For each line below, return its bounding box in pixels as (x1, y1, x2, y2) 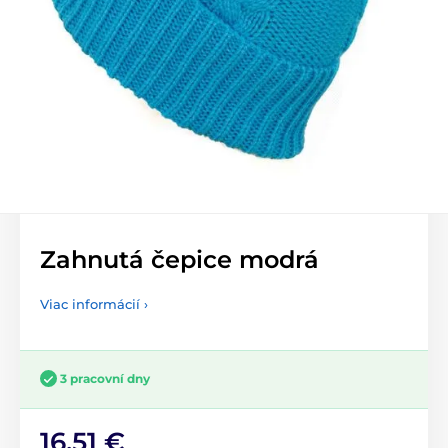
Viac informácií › (40, 296, 148, 313)
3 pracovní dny (60, 371, 150, 387)
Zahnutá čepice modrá (40, 245, 319, 275)
